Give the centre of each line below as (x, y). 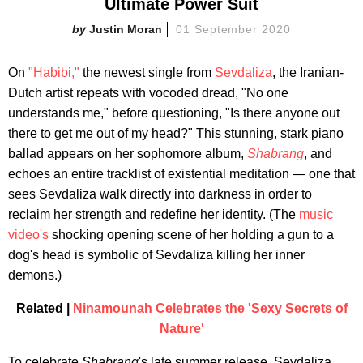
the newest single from (147, 72)
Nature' (181, 328)
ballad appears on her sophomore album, (128, 153)
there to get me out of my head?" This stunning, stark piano (176, 133)
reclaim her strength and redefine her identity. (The (154, 214)
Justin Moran (125, 29)
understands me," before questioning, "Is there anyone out (174, 113)
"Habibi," (54, 72)
